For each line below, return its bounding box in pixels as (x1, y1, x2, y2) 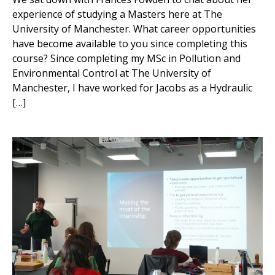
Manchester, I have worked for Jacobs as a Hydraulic (12, 80, 252, 95)
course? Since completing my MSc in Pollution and (12, 51, 241, 65)
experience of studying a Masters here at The (12, 7, 222, 21)
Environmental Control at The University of (12, 66, 211, 80)
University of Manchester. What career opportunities (12, 21, 256, 36)
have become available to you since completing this (12, 36, 247, 50)
